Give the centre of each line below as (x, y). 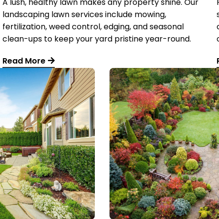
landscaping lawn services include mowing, (84, 14)
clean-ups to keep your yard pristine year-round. (97, 39)
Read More (24, 61)
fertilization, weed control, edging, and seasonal (93, 27)
